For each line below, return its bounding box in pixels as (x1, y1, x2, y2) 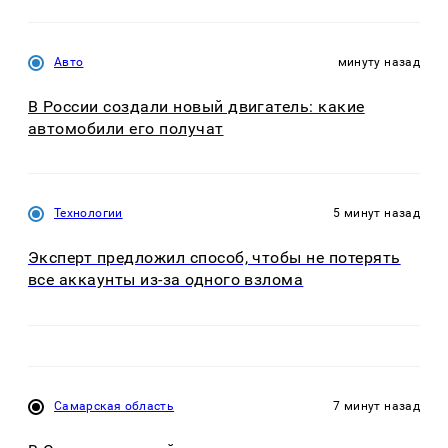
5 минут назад (333, 206, 420, 221)
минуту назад (337, 54, 420, 69)
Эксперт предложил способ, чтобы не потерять (28, 248, 401, 268)
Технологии (54, 206, 123, 221)
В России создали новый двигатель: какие (28, 96, 365, 116)
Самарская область (54, 398, 175, 413)
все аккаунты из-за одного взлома (28, 270, 304, 290)
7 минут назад (333, 398, 420, 413)
